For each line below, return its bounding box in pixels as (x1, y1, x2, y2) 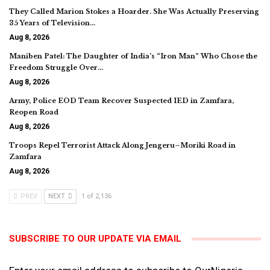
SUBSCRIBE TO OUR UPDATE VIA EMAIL (9, 233, 181, 245)
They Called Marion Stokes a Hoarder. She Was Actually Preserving (9, 7, 259, 16)
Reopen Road (9, 108, 58, 117)
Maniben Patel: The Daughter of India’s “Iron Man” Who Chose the (9, 52, 257, 61)
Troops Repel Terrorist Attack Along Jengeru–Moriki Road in (9, 141, 236, 150)
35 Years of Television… (9, 19, 95, 28)
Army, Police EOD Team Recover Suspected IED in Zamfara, (9, 96, 234, 105)
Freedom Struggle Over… (9, 63, 103, 72)
